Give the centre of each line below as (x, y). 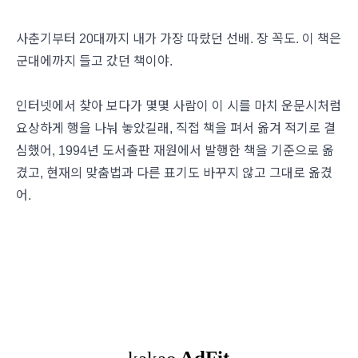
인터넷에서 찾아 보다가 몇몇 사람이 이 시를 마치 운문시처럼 (179, 105)
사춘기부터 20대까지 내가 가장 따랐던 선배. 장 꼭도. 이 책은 (179, 38)
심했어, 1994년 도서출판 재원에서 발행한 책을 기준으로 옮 (175, 150)
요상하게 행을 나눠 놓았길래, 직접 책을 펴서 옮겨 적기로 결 (176, 128)
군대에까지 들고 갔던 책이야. (94, 61)
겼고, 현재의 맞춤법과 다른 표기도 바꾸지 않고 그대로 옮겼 (174, 173)
